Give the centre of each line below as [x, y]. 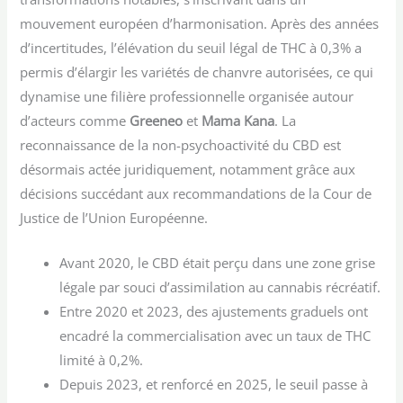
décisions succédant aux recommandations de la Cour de [196, 193]
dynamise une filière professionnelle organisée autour [187, 96]
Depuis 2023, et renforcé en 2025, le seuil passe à [214, 384]
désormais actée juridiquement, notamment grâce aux [188, 169]
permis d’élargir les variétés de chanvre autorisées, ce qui [197, 72]
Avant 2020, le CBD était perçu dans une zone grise [218, 262]
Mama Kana [238, 120]
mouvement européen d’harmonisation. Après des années [200, 23]
